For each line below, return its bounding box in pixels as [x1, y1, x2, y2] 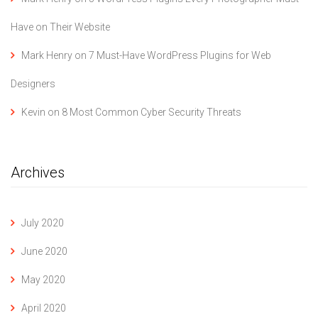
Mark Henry [21, 50, 72, 62]
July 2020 [21, 217, 64, 229]
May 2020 [21, 274, 65, 286]
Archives [11, 164, 65, 182]
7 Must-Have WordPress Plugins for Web [89, 50, 271, 62]
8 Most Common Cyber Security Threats [62, 106, 241, 119]
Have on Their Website [11, 21, 110, 33]
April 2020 [21, 302, 66, 314]
